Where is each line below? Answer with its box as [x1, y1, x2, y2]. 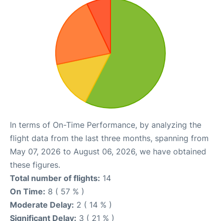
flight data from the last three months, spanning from [10, 133, 209, 143]
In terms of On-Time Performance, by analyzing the [10, 119, 201, 130]
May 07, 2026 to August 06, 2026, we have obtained [10, 146, 206, 156]
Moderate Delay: [10, 199, 74, 210]
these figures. [10, 159, 60, 170]
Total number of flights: [10, 173, 100, 183]
